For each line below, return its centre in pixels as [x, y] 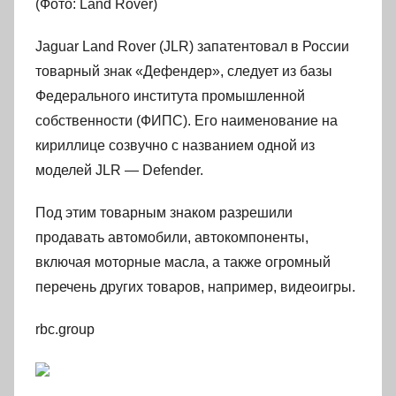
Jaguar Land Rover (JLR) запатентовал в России [192, 46]
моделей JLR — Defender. [119, 170]
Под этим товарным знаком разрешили [164, 213]
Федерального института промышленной [170, 96]
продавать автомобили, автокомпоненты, [172, 237]
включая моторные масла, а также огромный [183, 262]
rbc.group [65, 329]
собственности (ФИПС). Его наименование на [187, 121]
